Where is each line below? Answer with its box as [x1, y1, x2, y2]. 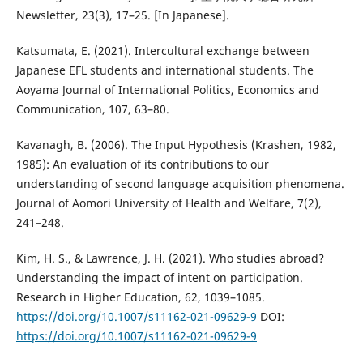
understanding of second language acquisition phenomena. [15, 175, 344, 191]
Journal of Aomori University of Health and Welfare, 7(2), [15, 194, 322, 211]
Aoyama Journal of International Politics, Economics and [15, 81, 319, 97]
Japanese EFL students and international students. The [15, 62, 314, 78]
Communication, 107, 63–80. [15, 100, 169, 117]
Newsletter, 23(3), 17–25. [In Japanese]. [15, 6, 229, 23]
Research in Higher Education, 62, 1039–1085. [15, 288, 265, 305]
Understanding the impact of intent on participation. [15, 269, 303, 285]
